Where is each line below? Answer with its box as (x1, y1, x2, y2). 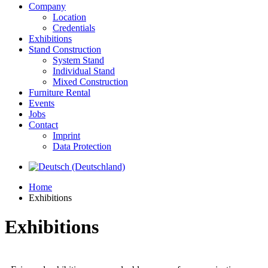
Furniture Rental (29, 87, 90, 98)
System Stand (53, 55, 104, 65)
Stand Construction (29, 44, 101, 54)
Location (53, 12, 86, 22)
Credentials (53, 23, 95, 33)
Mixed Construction (53, 77, 128, 87)
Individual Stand (53, 66, 115, 76)
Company (29, 1, 66, 11)
